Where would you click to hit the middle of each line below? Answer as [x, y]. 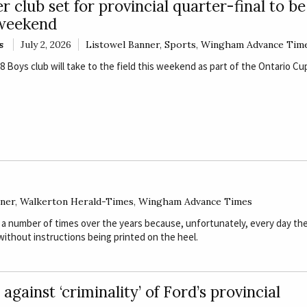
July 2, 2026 [46, 45]
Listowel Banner [122, 45]
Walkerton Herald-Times [77, 202]
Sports [180, 45]
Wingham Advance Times [195, 202]
